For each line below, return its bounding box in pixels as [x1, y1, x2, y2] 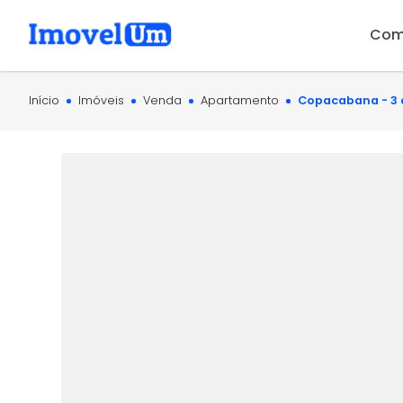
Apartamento [201, 92, 279, 108]
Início [29, 92, 59, 108]
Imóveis [78, 92, 124, 108]
